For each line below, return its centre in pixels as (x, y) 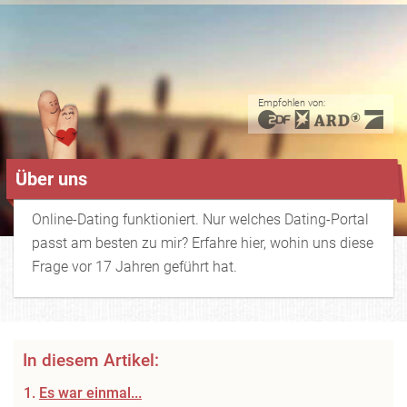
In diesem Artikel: (91, 360)
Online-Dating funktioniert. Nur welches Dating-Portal (200, 219)
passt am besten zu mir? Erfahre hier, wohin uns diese (203, 243)
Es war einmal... (90, 393)
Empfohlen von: (292, 103)
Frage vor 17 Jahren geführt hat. (134, 267)
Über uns (51, 179)
